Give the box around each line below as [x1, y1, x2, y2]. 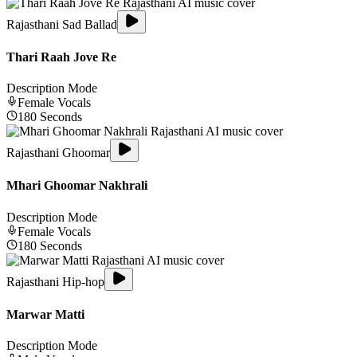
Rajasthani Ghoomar [6, 146, 110, 160]
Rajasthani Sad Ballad [6, 17, 117, 31]
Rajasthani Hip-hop [6, 274, 104, 288]
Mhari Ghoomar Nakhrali [6, 178, 147, 193]
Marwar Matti [6, 307, 84, 321]
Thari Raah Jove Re [6, 49, 116, 64]
